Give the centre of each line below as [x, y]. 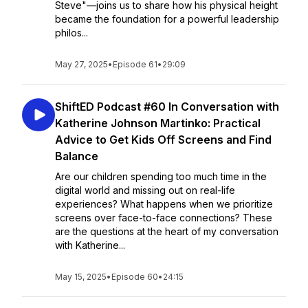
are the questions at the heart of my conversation [167, 231]
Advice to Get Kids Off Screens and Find [163, 140]
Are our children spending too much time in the [161, 176]
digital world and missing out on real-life [145, 190]
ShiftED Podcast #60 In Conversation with [167, 107]
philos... [71, 33]
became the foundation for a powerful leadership [167, 19]
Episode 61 [135, 64]
